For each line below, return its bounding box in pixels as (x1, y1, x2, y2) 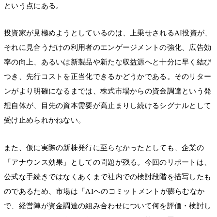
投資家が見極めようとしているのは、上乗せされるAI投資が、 (4, 29, 212, 37)
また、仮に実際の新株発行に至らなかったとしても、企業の (4, 143, 204, 152)
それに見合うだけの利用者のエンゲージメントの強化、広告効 (4, 44, 212, 52)
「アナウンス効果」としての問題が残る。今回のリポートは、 (4, 158, 212, 166)
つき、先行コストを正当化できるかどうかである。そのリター (4, 73, 212, 81)
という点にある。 (4, 2, 63, 10)
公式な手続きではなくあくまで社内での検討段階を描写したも (4, 172, 212, 181)
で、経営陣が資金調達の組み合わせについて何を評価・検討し (4, 201, 212, 210)
